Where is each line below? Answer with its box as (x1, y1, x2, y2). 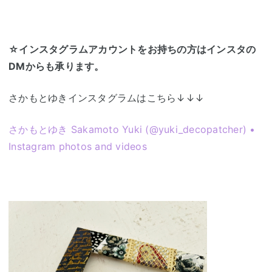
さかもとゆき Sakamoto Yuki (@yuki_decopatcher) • (8, 123, 256, 136)
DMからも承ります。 (8, 60, 104, 73)
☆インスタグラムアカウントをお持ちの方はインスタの (8, 43, 256, 56)
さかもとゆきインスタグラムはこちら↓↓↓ (8, 92, 204, 104)
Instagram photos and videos (8, 140, 147, 153)
